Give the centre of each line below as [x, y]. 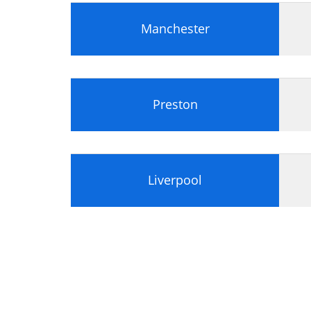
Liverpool [175, 179]
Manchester [175, 28]
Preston [175, 104]
